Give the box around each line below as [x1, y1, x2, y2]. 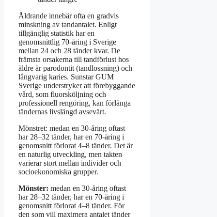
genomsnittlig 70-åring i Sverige [18, 38, 116, 46]
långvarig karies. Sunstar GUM [18, 73, 114, 81]
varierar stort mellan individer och [18, 159, 121, 168]
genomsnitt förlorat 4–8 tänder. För [18, 201, 124, 210]
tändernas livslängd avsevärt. [18, 108, 106, 116]
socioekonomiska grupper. [18, 168, 98, 176]
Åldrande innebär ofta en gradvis [18, 12, 119, 20]
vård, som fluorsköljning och [18, 90, 106, 99]
